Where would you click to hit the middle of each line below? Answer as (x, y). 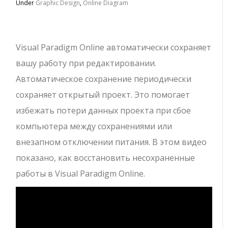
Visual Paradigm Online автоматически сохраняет (114, 47)
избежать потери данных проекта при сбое (104, 110)
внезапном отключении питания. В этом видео (111, 142)
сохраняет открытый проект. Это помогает (103, 95)
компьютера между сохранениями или (94, 126)
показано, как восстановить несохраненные (106, 158)
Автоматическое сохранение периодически (104, 79)
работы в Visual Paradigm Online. (81, 174)
